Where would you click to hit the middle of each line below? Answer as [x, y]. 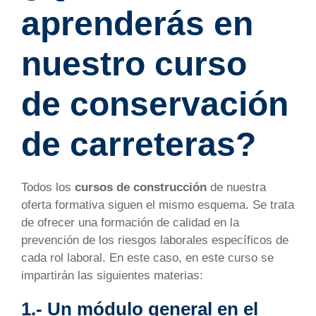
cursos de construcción [141, 188]
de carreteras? [139, 145]
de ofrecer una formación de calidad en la [130, 223]
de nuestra [238, 188]
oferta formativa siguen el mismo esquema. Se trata [158, 205]
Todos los [48, 188]
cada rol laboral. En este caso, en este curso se [147, 258]
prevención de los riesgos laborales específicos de [155, 241]
